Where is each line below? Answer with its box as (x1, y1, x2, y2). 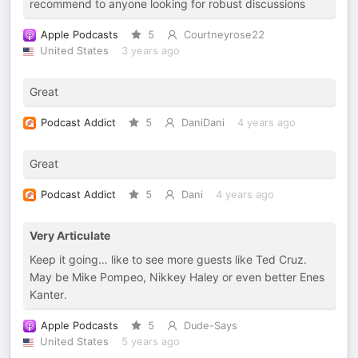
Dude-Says (183, 320, 237, 332)
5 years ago (121, 336, 180, 348)
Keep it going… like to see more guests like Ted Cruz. (30, 253, 307, 266)
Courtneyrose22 (183, 29, 265, 41)
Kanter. (30, 288, 67, 301)
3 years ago (121, 45, 180, 57)
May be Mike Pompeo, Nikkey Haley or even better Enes (30, 270, 324, 284)
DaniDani (181, 117, 225, 129)
